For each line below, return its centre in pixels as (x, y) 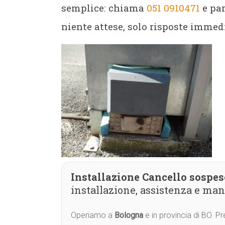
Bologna (129, 215)
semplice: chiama (104, 8)
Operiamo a (93, 215)
